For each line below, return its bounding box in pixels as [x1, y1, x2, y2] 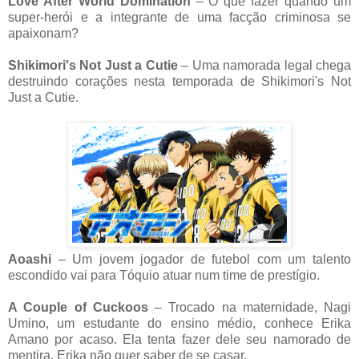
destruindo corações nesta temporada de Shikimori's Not [8, 75, 351, 89]
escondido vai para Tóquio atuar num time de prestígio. [8, 268, 320, 283]
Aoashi [8, 252, 58, 267]
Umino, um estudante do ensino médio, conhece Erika [8, 317, 351, 331]
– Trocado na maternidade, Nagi [147, 301, 351, 315]
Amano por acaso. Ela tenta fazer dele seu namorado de [8, 333, 351, 347]
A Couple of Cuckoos [8, 301, 148, 315]
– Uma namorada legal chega [181, 58, 352, 73]
